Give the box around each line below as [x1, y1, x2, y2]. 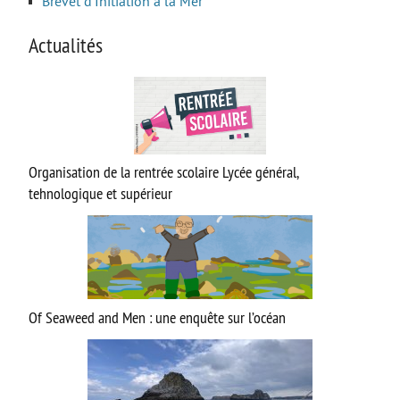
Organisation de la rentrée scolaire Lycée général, [29, 162, 298, 183]
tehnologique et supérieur [29, 184, 172, 204]
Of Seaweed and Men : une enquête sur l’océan [29, 308, 286, 329]
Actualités [29, 30, 103, 58]
